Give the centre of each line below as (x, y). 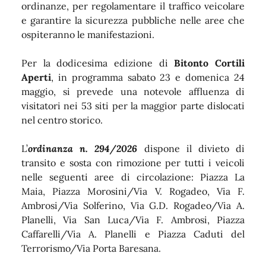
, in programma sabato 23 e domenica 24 (148, 77)
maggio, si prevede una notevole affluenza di (133, 91)
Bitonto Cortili (210, 63)
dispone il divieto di (191, 148)
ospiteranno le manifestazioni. (88, 34)
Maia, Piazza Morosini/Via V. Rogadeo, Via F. (133, 191)
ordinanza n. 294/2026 (83, 148)
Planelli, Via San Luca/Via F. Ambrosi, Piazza (133, 219)
